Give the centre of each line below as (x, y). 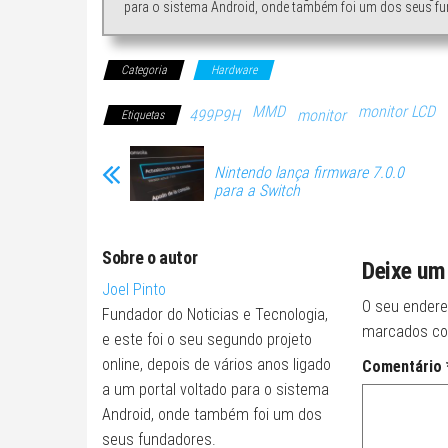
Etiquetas (142, 114)
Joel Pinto (134, 289)
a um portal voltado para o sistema (215, 389)
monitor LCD (396, 111)
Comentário (403, 366)
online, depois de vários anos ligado (216, 364)
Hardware (234, 69)
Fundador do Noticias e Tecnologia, (215, 314)
